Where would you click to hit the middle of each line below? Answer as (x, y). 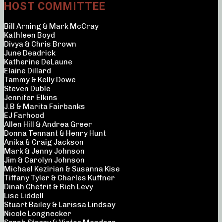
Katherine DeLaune (38, 62)
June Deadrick (30, 53)
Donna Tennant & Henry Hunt (55, 134)
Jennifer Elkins (31, 98)
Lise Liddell (24, 196)
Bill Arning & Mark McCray (51, 27)
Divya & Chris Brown (40, 44)
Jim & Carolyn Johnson (44, 160)
